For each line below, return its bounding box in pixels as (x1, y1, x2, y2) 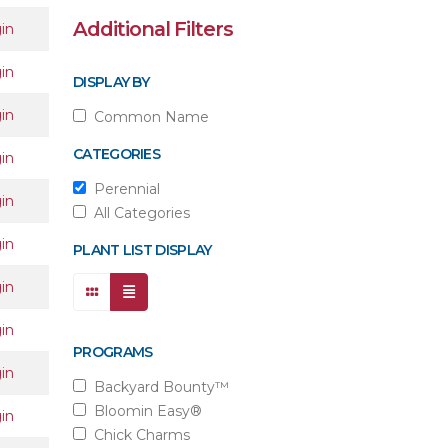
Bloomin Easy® (86, 402, 202, 420)
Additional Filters (73, 17, 234, 41)
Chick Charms (86, 426, 190, 444)
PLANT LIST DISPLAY (73, 241, 212, 259)
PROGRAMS (73, 343, 153, 361)
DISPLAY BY (73, 73, 149, 91)
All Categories (86, 204, 190, 222)
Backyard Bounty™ (86, 378, 229, 396)
